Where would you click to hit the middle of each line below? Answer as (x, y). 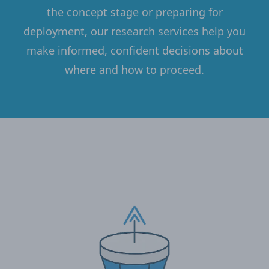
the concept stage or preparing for (134, 12)
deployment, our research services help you (134, 31)
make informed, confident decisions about (134, 50)
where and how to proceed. (134, 70)
